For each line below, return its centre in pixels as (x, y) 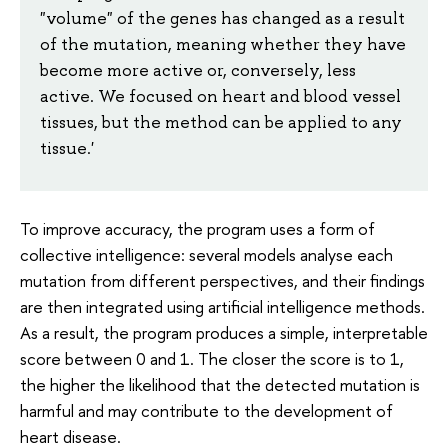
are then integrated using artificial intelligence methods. (222, 307)
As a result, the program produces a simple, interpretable (224, 333)
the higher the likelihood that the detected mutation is (220, 385)
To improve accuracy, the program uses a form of (197, 229)
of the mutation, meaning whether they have (223, 43)
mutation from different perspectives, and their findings (222, 281)
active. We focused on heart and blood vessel (220, 95)
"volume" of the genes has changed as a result (222, 17)
